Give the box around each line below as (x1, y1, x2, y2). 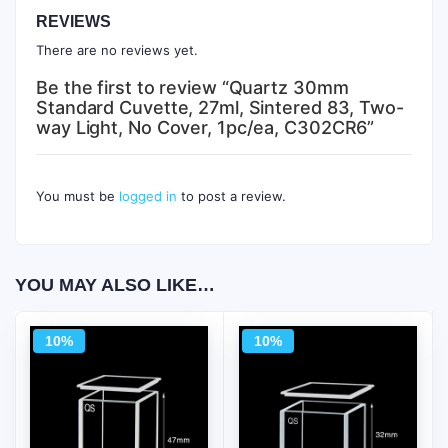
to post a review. (177, 188, 286, 204)
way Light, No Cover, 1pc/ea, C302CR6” (36, 117, 375, 138)
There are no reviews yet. (36, 42, 198, 58)
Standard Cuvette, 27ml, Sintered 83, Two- (36, 97, 404, 118)
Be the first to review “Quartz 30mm (36, 77, 349, 98)
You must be (36, 188, 119, 204)
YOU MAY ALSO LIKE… (15, 275, 215, 295)
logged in (119, 188, 177, 204)
